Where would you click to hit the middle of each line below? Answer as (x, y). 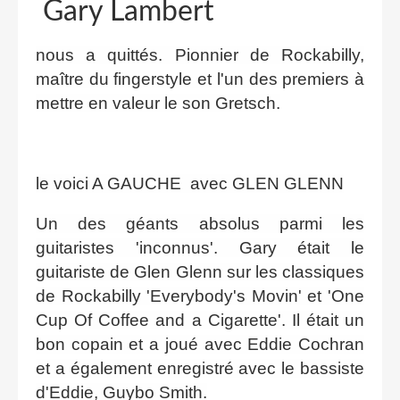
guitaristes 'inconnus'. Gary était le (200, 247)
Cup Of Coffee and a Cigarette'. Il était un (200, 320)
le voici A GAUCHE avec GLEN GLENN (190, 183)
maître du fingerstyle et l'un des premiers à (200, 79)
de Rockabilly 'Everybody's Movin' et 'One (200, 296)
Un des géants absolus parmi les (200, 223)
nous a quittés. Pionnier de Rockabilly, (200, 54)
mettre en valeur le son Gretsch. (158, 103)
